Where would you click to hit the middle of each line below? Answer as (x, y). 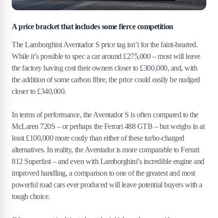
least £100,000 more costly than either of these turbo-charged (98, 138)
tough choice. (31, 197)
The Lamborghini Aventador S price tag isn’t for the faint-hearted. (105, 45)
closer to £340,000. (39, 91)
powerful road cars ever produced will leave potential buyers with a (107, 185)
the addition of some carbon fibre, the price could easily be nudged (106, 80)
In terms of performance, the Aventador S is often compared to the (105, 115)
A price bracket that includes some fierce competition (92, 27)
